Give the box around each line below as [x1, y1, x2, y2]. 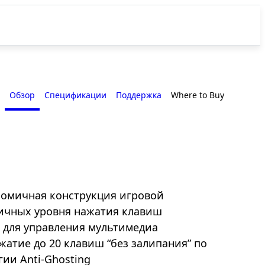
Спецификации [44, 89, 106, 101]
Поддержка [115, 89, 161, 101]
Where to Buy [170, 89, 224, 101]
